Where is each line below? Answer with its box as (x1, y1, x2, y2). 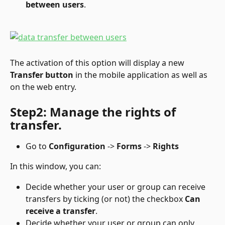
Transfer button (10, 69, 73, 81)
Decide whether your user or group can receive (26, 181, 207, 192)
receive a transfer (26, 205, 95, 216)
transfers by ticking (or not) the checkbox (26, 193, 185, 204)
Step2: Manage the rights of (10, 103, 179, 120)
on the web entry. (10, 81, 76, 93)
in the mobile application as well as (73, 69, 209, 81)
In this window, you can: (10, 161, 101, 172)
